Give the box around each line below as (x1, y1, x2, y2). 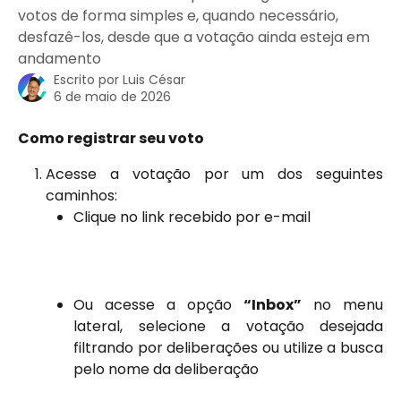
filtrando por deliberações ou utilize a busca (73, 337, 383, 359)
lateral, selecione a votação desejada (73, 316, 383, 337)
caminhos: (46, 185, 117, 207)
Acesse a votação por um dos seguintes (46, 164, 383, 185)
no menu (302, 294, 383, 316)
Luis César (123, 71, 185, 89)
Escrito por (54, 71, 123, 89)
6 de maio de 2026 (54, 88, 171, 106)
